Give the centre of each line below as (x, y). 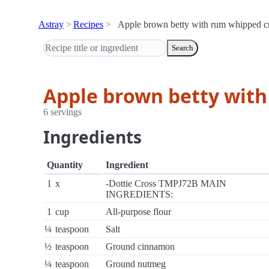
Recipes (88, 24)
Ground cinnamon (140, 246)
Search (183, 48)
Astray (51, 24)
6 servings (62, 112)
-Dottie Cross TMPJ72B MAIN (166, 183)
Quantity (65, 165)
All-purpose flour (138, 212)
